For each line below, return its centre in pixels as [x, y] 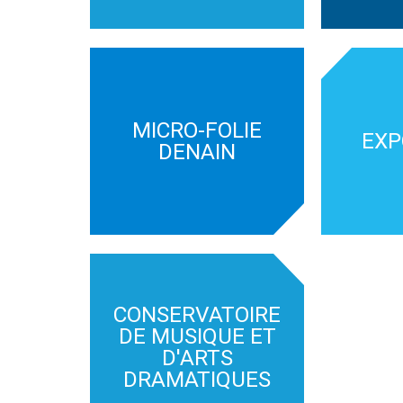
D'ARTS [197, 358]
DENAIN [197, 152]
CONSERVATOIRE [197, 314]
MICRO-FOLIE [197, 130]
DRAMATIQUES [197, 379]
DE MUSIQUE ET [197, 336]
